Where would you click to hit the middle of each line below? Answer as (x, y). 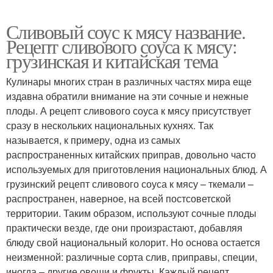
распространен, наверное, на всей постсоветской (119, 198)
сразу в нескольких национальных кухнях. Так (110, 125)
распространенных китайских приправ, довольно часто (131, 154)
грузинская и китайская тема (112, 60)
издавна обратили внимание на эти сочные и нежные (127, 96)
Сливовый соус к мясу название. (126, 31)
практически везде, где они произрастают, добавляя (124, 227)
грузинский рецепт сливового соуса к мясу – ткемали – (130, 183)
